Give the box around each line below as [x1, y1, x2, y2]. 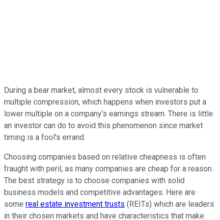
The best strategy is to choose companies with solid [4, 175, 185, 185]
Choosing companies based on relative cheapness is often [4, 152, 206, 162]
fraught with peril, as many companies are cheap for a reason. [4, 164, 213, 173]
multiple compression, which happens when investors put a [4, 97, 206, 107]
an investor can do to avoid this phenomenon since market [4, 120, 203, 130]
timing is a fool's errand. [4, 132, 85, 142]
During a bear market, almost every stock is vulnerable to [4, 85, 198, 95]
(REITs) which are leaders [125, 199, 214, 209]
